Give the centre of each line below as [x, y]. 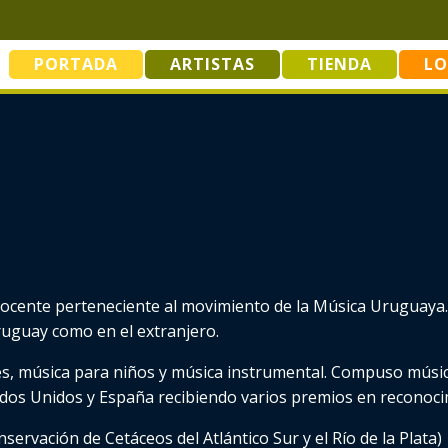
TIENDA [339, 64]
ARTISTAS [212, 64]
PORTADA [76, 64]
